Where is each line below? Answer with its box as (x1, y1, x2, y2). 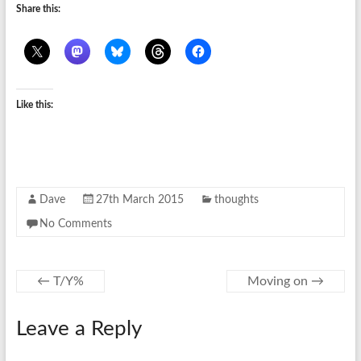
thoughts (214, 194, 259, 205)
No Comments (39, 218, 112, 230)
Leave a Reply (15, 318, 142, 339)
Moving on (247, 275, 312, 288)
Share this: (15, 4, 60, 14)
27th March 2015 (95, 194, 184, 205)
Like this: (15, 100, 53, 110)
